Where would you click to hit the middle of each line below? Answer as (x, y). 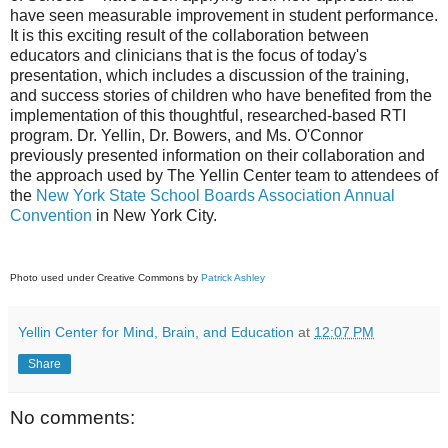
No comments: (72, 418)
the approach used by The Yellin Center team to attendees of (224, 176)
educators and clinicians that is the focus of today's (188, 56)
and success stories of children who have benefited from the (221, 96)
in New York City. (154, 216)
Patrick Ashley (233, 278)
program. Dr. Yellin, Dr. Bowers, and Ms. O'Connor (186, 136)
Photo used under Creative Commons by (105, 278)
